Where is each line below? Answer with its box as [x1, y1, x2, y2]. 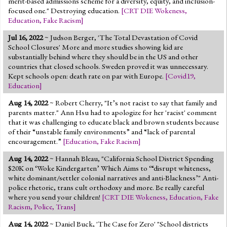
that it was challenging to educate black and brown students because [8, 117, 219, 127]
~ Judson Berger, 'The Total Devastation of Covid [43, 32, 198, 43]
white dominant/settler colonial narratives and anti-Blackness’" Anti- [8, 172, 218, 183]
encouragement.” [8, 136, 63, 146]
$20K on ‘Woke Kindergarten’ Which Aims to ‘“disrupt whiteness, [8, 163, 211, 173]
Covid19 [168, 70, 194, 81]
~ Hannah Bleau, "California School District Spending [48, 153, 214, 164]
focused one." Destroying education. [8, 5, 121, 16]
